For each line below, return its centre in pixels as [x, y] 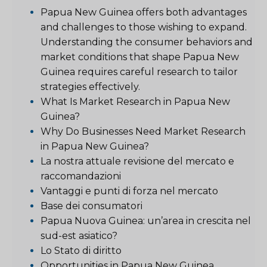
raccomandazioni [81, 176]
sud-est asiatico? [79, 235]
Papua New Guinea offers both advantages [144, 12]
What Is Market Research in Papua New [135, 101]
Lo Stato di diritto [81, 250]
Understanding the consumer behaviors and [147, 42]
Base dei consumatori [91, 206]
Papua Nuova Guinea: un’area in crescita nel [146, 221]
